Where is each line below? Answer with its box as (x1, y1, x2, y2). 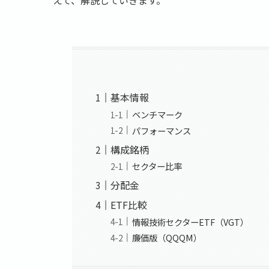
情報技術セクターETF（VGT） (132, 215, 249, 228)
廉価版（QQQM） (132, 231, 202, 244)
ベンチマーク (132, 108, 183, 121)
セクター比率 (132, 160, 183, 173)
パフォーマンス (132, 124, 192, 137)
